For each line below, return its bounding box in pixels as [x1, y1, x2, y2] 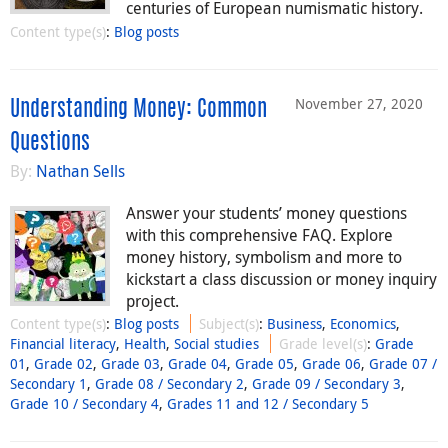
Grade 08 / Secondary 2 [95, 374, 244, 394]
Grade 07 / [369, 354, 437, 374]
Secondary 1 [10, 374, 87, 394]
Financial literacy [10, 334, 116, 354]
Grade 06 [302, 354, 361, 374]
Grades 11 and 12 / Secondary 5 [167, 394, 369, 414]
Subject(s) [199, 314, 260, 334]
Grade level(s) [279, 334, 368, 354]
